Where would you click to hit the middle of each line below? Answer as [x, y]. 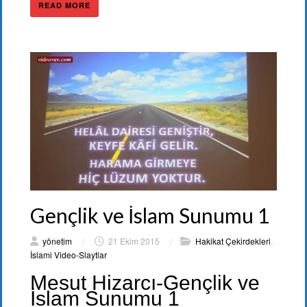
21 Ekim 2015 [134, 241]
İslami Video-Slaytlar [69, 255]
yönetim [57, 241]
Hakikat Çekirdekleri [233, 241]
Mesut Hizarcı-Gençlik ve [145, 283]
